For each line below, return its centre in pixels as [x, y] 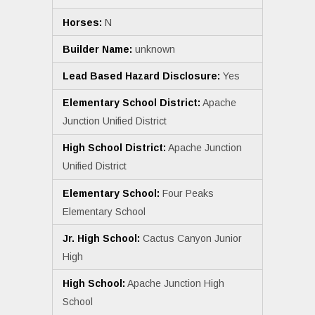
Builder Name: [97, 49]
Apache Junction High [175, 283]
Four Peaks [187, 193]
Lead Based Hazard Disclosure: [141, 76]
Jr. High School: [101, 238]
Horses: [82, 22]
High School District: [114, 148]
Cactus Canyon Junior [191, 238]
